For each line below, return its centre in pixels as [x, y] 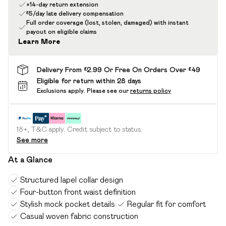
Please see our [108, 91]
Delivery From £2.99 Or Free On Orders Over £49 [119, 69]
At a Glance [30, 160]
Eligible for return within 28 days [89, 81]
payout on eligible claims [62, 32]
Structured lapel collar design [72, 180]
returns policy [151, 91]
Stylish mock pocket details [68, 204]
